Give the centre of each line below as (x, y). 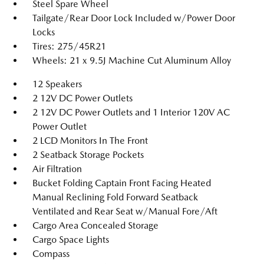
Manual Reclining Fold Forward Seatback (115, 197)
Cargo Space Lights (71, 240)
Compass (51, 254)
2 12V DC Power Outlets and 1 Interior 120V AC (131, 112)
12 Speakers (57, 84)
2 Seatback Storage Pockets (88, 155)
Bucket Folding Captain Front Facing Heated (122, 183)
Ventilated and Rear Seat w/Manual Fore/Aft (125, 211)
